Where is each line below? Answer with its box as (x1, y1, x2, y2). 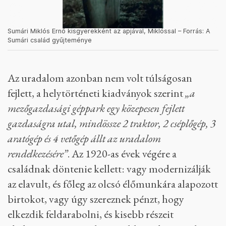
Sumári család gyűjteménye (8, 36, 92, 44)
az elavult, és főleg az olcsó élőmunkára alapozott (8, 176, 218, 191)
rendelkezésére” (8, 146, 68, 161)
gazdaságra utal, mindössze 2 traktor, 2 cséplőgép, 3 (8, 116, 216, 131)
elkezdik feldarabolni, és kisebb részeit (8, 206, 174, 221)
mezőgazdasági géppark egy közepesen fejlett (8, 100, 185, 116)
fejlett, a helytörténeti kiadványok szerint (8, 85, 185, 100)
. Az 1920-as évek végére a (68, 146, 177, 161)
